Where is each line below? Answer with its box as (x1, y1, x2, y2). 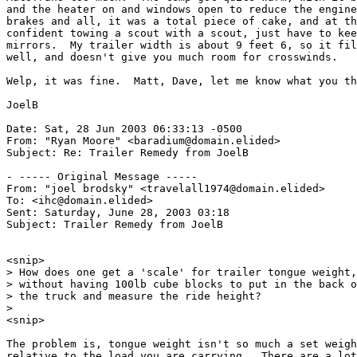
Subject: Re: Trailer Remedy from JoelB (6, 146, 249, 159)
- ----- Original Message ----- (6, 170, 198, 182)
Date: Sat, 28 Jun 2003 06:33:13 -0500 (6, 122, 242, 135)
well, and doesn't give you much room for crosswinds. (6, 50, 338, 63)
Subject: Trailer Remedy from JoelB (6, 218, 223, 230)
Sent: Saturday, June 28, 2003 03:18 (6, 206, 229, 218)
